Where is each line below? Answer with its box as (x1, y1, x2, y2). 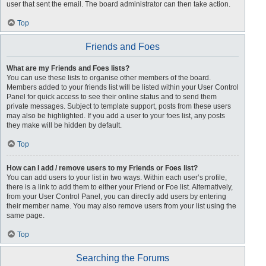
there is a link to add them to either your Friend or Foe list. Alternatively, (7, 183, 233, 191)
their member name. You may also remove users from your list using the (7, 202, 236, 210)
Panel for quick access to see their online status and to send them (7, 93, 217, 101)
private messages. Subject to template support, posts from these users (7, 102, 231, 110)
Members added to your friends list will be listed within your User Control (7, 83, 239, 91)
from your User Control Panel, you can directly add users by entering (7, 192, 226, 201)
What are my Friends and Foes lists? (7, 64, 129, 72)
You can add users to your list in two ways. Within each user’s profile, (7, 173, 227, 182)
